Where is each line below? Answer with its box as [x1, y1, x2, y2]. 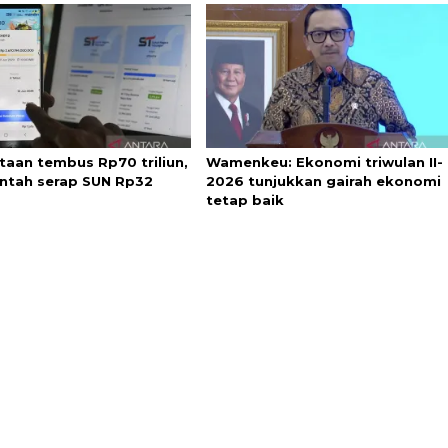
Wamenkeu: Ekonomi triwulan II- [205, 154, 443, 171]
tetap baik [205, 192, 284, 209]
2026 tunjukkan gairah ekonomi [205, 173, 441, 190]
